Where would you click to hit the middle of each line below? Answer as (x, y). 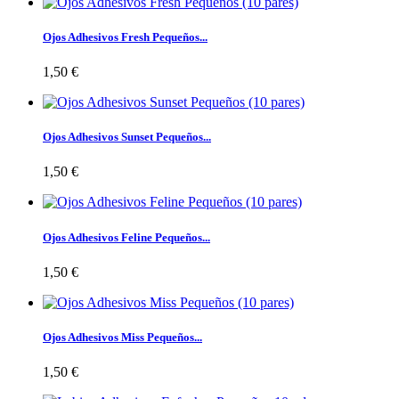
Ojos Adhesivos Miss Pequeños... (122, 337)
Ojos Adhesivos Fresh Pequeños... (125, 37)
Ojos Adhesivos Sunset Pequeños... (127, 137)
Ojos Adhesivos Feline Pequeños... (126, 237)
